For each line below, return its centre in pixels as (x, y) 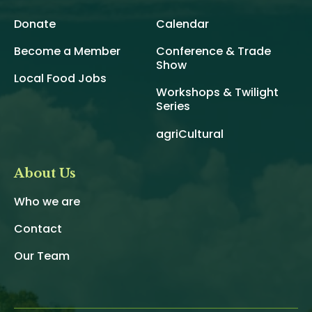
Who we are (47, 201)
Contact (38, 229)
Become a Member (67, 52)
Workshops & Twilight (217, 93)
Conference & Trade (213, 52)
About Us (45, 173)
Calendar (182, 24)
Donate (35, 24)
